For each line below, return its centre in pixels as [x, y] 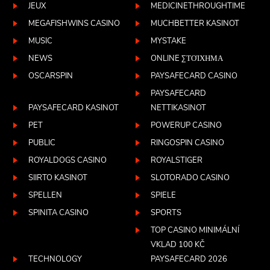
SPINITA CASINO [59, 213]
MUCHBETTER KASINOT [195, 24]
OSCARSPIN [51, 76]
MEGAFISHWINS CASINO [74, 24]
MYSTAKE [168, 41]
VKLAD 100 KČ [177, 245]
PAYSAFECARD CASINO [194, 76]
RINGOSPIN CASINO [187, 143]
